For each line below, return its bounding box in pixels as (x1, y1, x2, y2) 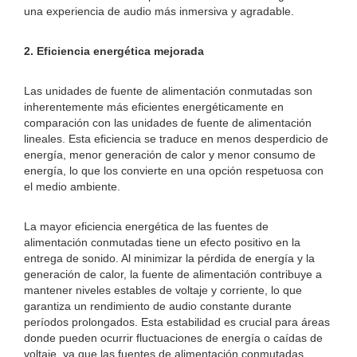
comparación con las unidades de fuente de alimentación (24, 116, 312, 129)
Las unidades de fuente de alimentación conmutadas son (24, 84, 312, 97)
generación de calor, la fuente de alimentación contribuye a (24, 268, 322, 280)
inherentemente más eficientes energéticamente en (24, 100, 284, 113)
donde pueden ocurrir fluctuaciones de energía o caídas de (24, 331, 323, 344)
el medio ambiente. (24, 180, 120, 193)
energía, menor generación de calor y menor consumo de (24, 148, 316, 161)
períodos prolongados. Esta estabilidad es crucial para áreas (24, 316, 330, 328)
